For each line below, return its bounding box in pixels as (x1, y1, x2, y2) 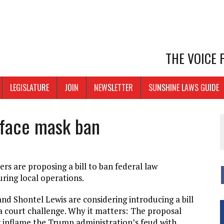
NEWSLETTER (94, 81, 133, 94)
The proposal (130, 205, 181, 217)
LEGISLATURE (10, 81, 49, 94)
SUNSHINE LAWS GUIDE (148, 81, 219, 94)
